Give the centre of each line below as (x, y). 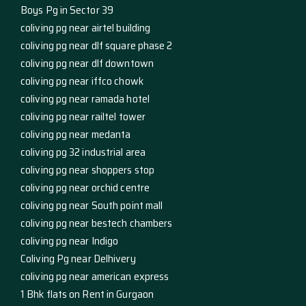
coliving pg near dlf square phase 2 (97, 46)
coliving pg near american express (95, 277)
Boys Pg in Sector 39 (67, 10)
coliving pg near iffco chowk (82, 81)
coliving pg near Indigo (70, 241)
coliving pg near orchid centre (85, 188)
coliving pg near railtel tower (83, 117)
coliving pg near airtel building (86, 28)
